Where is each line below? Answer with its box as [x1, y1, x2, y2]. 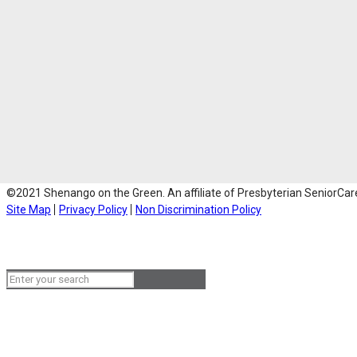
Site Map [6, 202, 51, 216]
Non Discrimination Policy [135, 202, 261, 216]
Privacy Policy [59, 202, 127, 216]
